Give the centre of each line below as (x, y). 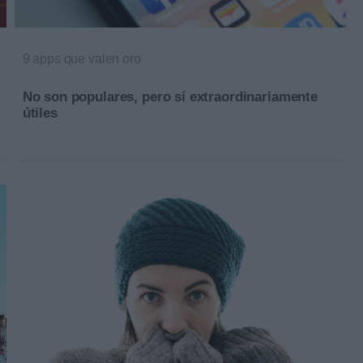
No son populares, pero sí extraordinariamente (170, 96)
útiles (40, 113)
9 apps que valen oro (81, 58)
